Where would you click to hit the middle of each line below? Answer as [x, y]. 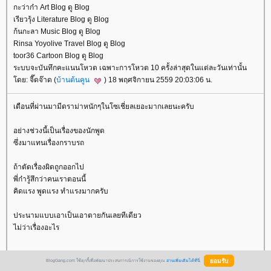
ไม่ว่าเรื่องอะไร [36, 227]
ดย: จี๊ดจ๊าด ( [35, 80]
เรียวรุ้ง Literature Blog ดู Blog [61, 20]
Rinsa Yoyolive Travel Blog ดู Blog [69, 44]
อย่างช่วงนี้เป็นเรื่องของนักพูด [59, 130]
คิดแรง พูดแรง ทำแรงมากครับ [61, 191]
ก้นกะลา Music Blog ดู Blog [57, 32]
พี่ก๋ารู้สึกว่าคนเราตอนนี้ [50, 179]
